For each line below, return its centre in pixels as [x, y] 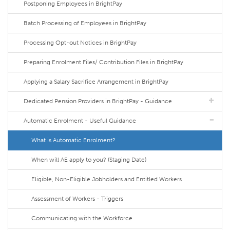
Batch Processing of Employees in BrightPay [85, 23]
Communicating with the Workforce [82, 218]
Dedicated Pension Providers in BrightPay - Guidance [98, 101]
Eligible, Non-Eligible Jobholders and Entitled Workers [107, 179]
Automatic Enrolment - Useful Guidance [80, 121]
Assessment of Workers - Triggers [77, 199]
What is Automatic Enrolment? [73, 140]
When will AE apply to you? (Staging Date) [89, 160]
